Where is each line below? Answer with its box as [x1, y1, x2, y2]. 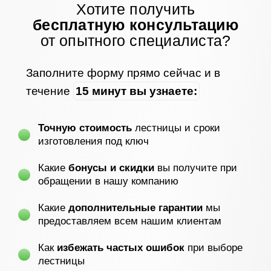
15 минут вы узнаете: [75, 85, 197, 98]
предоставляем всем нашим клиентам [38, 215, 222, 227]
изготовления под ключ [38, 135, 149, 148]
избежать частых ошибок [54, 242, 188, 254]
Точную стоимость [38, 122, 132, 134]
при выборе [188, 242, 243, 254]
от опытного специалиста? [40, 31, 231, 49]
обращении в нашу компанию [38, 175, 179, 188]
